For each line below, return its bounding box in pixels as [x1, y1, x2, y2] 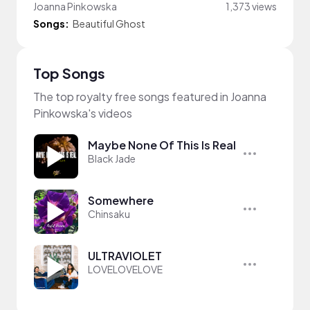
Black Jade [88, 152, 136, 165]
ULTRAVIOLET [88, 248, 162, 263]
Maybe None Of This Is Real [88, 138, 236, 152]
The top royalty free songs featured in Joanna [33, 89, 266, 104]
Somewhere [88, 193, 154, 208]
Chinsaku [88, 208, 130, 220]
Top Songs [33, 64, 105, 82]
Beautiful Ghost [73, 17, 145, 30]
